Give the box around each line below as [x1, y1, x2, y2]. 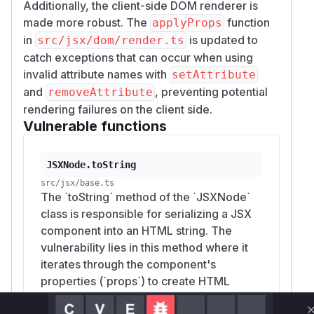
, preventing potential [155, 84, 268, 99]
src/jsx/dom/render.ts [37, 33, 184, 47]
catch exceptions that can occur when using [23, 50, 253, 64]
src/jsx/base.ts [41, 177, 114, 188]
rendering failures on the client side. [23, 102, 212, 116]
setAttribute [172, 67, 256, 81]
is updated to [186, 32, 258, 47]
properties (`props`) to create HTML [41, 273, 230, 288]
